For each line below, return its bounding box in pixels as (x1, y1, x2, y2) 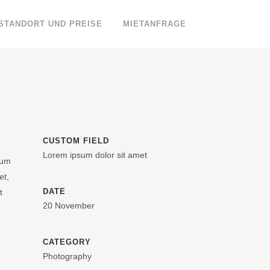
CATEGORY (43, 237, 91, 246)
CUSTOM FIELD (43, 136, 109, 145)
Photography (43, 251, 92, 261)
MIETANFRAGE (123, 19, 186, 28)
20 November (43, 201, 95, 210)
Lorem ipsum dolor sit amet (43, 150, 147, 160)
